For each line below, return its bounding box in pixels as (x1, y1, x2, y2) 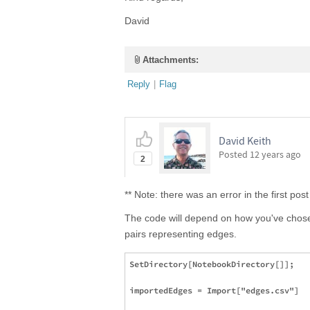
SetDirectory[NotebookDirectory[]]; (129, 259, 294, 269)
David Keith (219, 134, 271, 147)
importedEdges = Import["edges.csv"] (129, 285, 299, 295)
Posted (219, 148, 250, 161)
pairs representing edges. (125, 228, 237, 239)
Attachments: (143, 55, 199, 65)
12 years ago (250, 148, 301, 161)
